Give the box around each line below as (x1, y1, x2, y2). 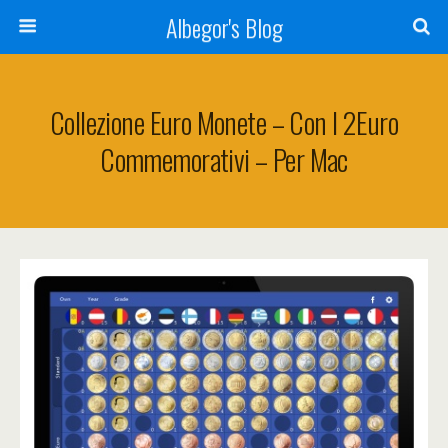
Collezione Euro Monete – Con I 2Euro (49, 101, 399, 143)
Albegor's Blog (165, 9, 283, 45)
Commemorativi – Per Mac (100, 138, 348, 180)
